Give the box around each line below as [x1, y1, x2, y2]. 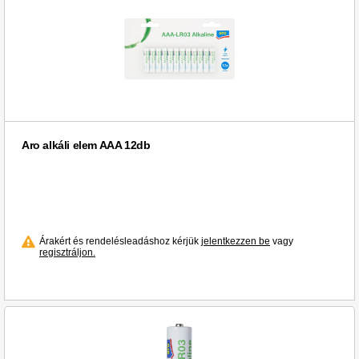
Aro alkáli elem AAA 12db [22, 139, 151, 152]
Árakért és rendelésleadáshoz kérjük [39, 236, 201, 248]
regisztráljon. [39, 247, 95, 259]
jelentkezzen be [201, 236, 270, 248]
